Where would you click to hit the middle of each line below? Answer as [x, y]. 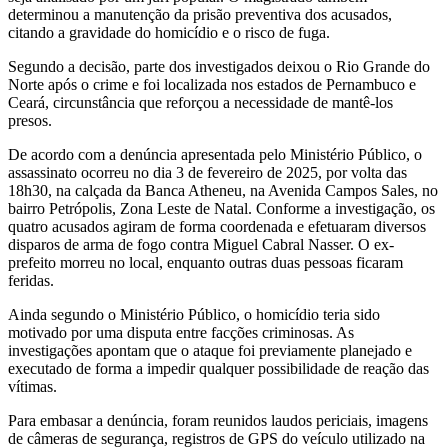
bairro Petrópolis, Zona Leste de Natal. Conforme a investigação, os [221, 208]
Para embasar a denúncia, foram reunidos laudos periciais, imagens [218, 420]
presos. [30, 120]
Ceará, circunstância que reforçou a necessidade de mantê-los [200, 102]
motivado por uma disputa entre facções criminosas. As [181, 332]
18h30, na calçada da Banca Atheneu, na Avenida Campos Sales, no [223, 190]
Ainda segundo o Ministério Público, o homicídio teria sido [194, 314]
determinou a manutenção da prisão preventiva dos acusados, [200, 14]
